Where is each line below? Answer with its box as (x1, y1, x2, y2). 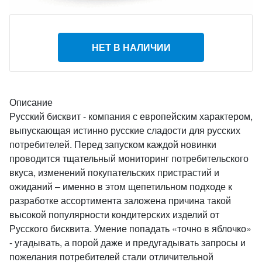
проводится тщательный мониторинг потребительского (9, 151, 249, 165)
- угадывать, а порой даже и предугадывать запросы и (9, 236, 246, 249)
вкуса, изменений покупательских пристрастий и (9, 166, 219, 179)
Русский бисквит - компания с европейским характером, (9, 109, 253, 123)
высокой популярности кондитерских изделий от (9, 208, 219, 221)
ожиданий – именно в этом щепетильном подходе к (9, 180, 232, 193)
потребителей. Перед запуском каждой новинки (9, 137, 216, 151)
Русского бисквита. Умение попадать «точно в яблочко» (9, 222, 251, 235)
